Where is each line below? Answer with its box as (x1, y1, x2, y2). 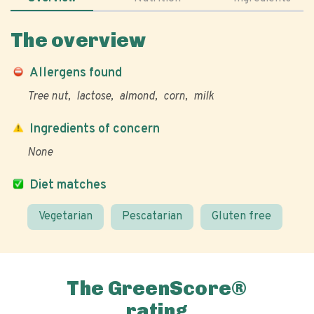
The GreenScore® (67, 277, 247, 300)
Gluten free (212, 210, 271, 224)
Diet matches (29, 177, 107, 193)
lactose (76, 90, 111, 104)
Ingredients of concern (29, 121, 160, 137)
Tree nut (27, 90, 68, 104)
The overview (11, 29, 146, 52)
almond (119, 90, 155, 104)
